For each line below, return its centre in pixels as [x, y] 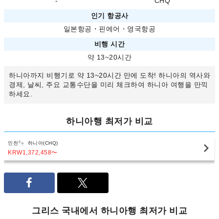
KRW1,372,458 [30, 153]
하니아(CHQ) [43, 143]
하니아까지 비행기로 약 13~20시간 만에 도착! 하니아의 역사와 [109, 75]
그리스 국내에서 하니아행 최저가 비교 [109, 211]
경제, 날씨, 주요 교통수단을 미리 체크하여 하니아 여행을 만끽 [109, 85]
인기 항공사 [109, 16]
